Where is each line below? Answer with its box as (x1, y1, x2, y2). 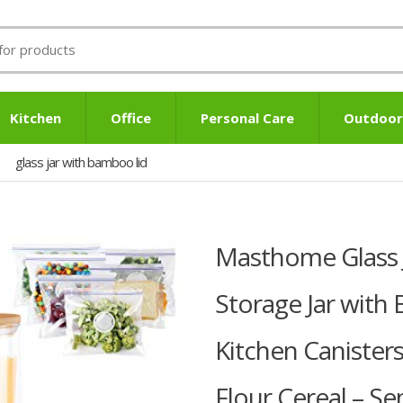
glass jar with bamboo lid (15, 152, 147, 171)
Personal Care (201, 108, 294, 127)
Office (111, 108, 151, 127)
